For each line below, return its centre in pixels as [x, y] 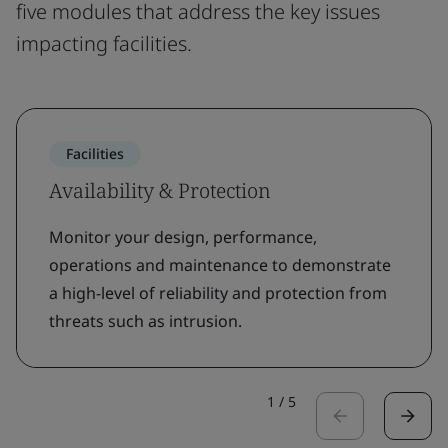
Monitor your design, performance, [183, 237]
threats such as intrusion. [145, 321]
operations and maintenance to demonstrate [220, 265]
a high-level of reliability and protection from [218, 293]
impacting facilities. [104, 43]
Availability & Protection [160, 190]
